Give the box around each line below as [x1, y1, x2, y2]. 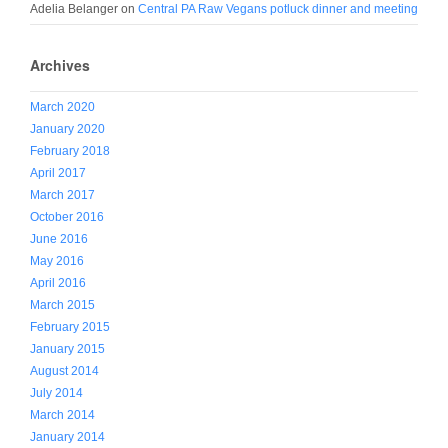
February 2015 [30, 320, 110, 335]
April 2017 [30, 166, 86, 181]
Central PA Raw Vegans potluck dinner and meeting [138, 2, 418, 17]
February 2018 [30, 144, 110, 159]
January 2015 [30, 342, 105, 357]
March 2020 [30, 100, 95, 115]
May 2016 [30, 254, 84, 269]
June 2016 [30, 232, 88, 247]
